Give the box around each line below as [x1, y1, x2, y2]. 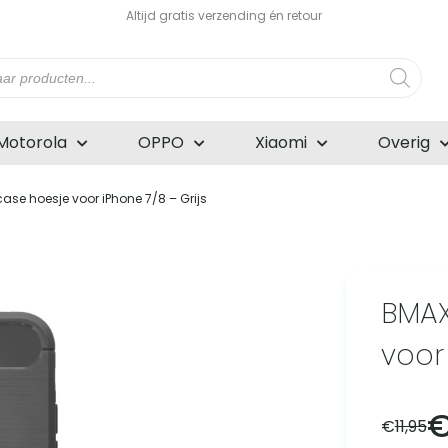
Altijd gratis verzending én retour [125, 7, 322, 24]
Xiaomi [255, 131, 307, 155]
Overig [378, 131, 430, 155]
